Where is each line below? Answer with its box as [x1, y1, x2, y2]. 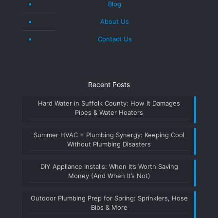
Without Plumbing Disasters [67, 140, 151, 148]
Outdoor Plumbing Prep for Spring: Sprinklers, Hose [30, 194, 188, 202]
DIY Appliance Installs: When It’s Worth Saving [40, 163, 178, 170]
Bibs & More [91, 203, 127, 211]
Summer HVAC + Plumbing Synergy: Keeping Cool [34, 131, 184, 139]
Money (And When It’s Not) [68, 172, 150, 180]
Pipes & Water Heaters [75, 109, 143, 116]
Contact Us [97, 35, 132, 43]
